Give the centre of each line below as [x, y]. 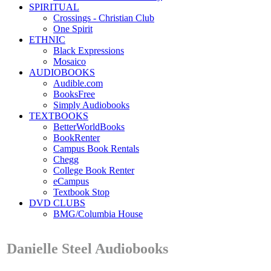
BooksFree [74, 94]
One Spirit [73, 29]
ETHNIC [47, 40]
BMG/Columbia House [98, 214]
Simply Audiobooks [91, 105]
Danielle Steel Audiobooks [87, 249]
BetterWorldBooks [89, 127]
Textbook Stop [81, 192]
